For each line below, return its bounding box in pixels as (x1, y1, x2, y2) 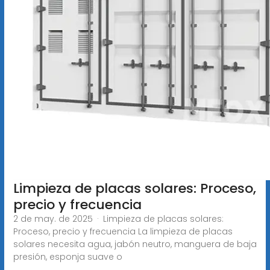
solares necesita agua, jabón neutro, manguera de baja (13, 237, 257, 250)
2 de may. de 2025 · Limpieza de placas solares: (13, 212, 224, 225)
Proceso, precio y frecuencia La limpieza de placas (13, 225, 233, 237)
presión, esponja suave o (13, 250, 122, 263)
